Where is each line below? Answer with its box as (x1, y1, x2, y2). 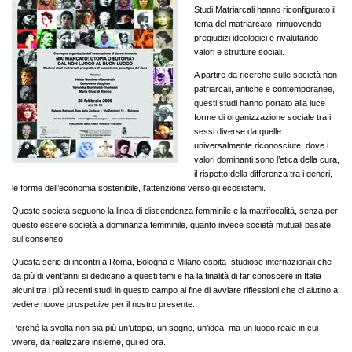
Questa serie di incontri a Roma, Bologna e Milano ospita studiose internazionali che (12, 257, 332, 267)
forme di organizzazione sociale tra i (194, 112, 331, 122)
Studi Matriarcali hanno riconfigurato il (194, 4, 335, 14)
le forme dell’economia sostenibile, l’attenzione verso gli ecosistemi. (12, 182, 266, 192)
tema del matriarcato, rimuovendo (194, 18, 321, 28)
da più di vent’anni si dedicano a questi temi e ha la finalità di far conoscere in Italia (12, 271, 321, 281)
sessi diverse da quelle (194, 126, 281, 136)
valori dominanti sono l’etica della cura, (194, 154, 339, 164)
